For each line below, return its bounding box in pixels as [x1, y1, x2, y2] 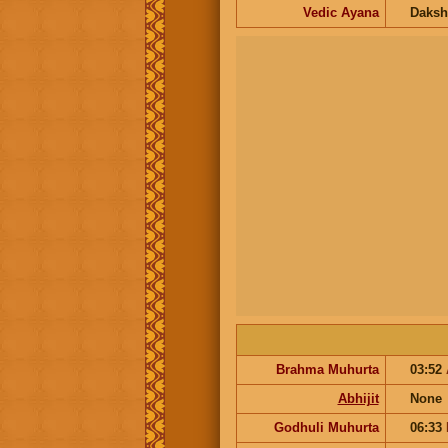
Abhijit [337, 390, 379, 406]
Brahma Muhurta [275, 361, 379, 377]
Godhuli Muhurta [273, 419, 379, 435]
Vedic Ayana [302, 4, 379, 20]
